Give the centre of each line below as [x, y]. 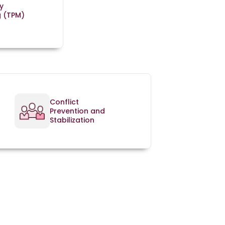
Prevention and [77, 111]
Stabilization [72, 120]
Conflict [64, 102]
